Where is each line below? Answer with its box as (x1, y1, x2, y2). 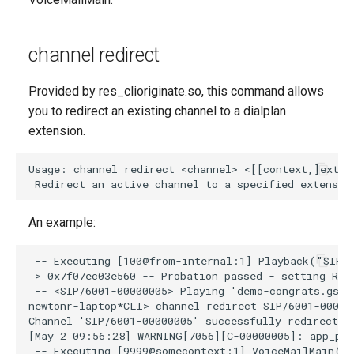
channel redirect (28, 43, 160, 66)
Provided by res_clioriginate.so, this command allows (28, 84, 324, 99)
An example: (28, 215, 96, 230)
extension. (28, 123, 85, 138)
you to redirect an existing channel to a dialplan (28, 104, 286, 119)
